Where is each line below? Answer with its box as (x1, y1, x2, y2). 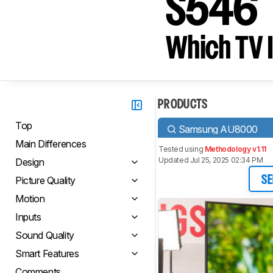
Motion (15, 193, 45, 205)
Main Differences (15, 138, 87, 150)
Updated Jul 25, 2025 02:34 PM (158, 155, 263, 165)
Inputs (15, 211, 41, 223)
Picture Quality (15, 174, 76, 186)
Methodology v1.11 (204, 144, 267, 154)
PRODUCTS (158, 99, 208, 110)
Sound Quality (15, 229, 74, 241)
